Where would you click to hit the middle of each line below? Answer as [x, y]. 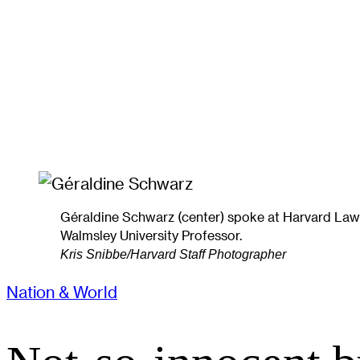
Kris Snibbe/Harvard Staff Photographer [174, 255]
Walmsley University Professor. [151, 236]
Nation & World [62, 292]
